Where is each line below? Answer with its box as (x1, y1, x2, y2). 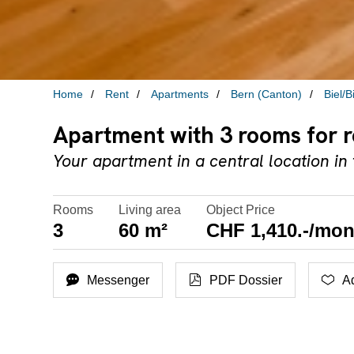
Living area (119, 203, 182, 217)
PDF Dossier (209, 273, 283, 287)
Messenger (87, 273, 150, 287)
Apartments (151, 88, 209, 100)
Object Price (206, 203, 276, 217)
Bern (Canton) (231, 88, 303, 100)
